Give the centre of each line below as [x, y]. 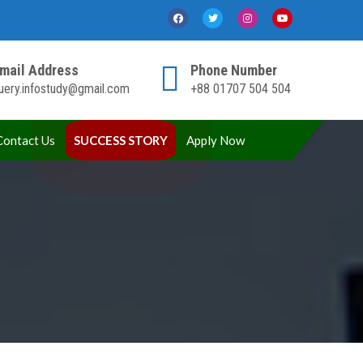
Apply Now [216, 140]
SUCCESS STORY [121, 140]
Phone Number [234, 70]
